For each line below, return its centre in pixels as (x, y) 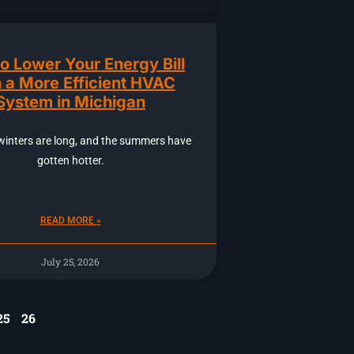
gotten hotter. (70, 161)
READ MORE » (70, 221)
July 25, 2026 (70, 262)
